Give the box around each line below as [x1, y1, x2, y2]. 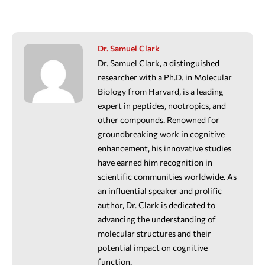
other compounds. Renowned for [98, 114, 219, 125]
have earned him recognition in [98, 157, 212, 167]
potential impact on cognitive [98, 242, 208, 253]
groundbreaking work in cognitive [98, 128, 225, 139]
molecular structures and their [98, 228, 211, 238]
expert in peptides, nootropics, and [98, 100, 226, 111]
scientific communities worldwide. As [98, 171, 237, 182]
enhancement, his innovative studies [98, 143, 231, 153]
